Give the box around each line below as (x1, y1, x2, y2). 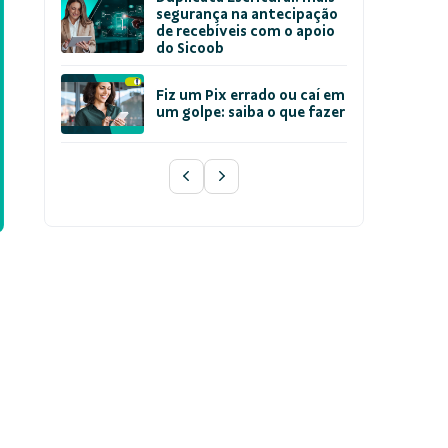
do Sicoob (156, 40, 225, 58)
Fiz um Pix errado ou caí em (156, 87, 346, 105)
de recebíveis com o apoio (156, 23, 336, 41)
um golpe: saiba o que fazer (156, 104, 346, 122)
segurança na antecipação (156, 6, 339, 24)
